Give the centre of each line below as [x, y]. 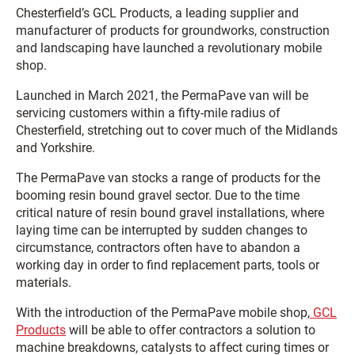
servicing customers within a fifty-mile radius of [148, 113]
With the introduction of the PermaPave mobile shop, [163, 313]
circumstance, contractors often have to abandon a [158, 248]
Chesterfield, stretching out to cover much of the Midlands [177, 130]
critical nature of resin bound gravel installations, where [170, 213]
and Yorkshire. [55, 148]
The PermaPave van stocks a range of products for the [168, 178]
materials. [44, 282]
